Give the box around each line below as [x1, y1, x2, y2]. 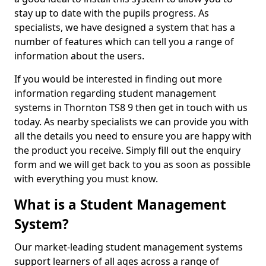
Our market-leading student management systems [14, 240, 243, 254]
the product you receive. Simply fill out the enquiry [14, 144, 240, 157]
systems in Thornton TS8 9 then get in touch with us [14, 101, 248, 114]
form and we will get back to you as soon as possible [14, 158, 251, 171]
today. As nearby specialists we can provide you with [14, 115, 249, 128]
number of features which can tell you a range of [14, 35, 234, 48]
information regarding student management [14, 87, 216, 100]
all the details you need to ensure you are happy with [14, 129, 252, 142]
